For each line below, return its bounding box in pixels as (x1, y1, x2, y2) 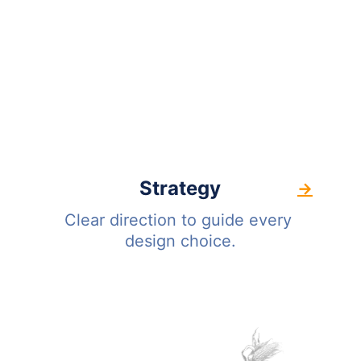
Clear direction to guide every (64, 210, 297, 230)
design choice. (124, 231, 236, 251)
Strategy (139, 176, 222, 200)
